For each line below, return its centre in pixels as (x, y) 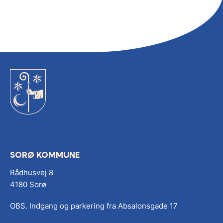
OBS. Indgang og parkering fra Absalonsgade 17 (94, 206)
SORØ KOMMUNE (45, 155)
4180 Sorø (28, 185)
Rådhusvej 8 (35, 173)
